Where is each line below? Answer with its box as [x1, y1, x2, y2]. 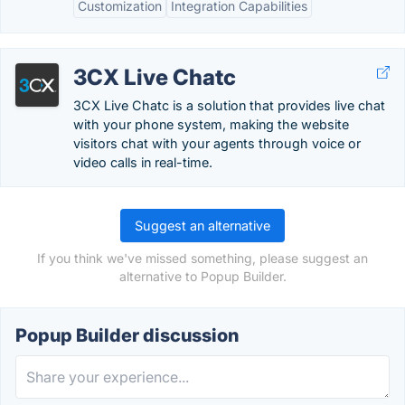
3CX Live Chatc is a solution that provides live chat [73, 98, 385, 113]
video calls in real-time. [73, 155, 212, 170]
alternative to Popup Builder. [118, 268, 287, 284]
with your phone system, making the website [73, 117, 349, 132]
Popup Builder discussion [15, 325, 239, 346]
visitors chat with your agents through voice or [73, 136, 361, 151]
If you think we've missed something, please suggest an [37, 250, 368, 266]
